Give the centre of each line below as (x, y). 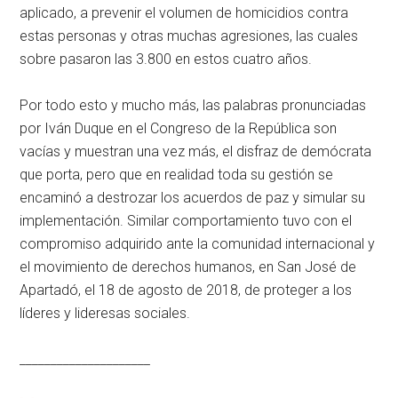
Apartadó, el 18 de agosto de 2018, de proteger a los (186, 291)
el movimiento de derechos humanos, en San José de (188, 267)
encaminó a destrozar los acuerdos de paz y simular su (193, 198)
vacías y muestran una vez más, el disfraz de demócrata (196, 152)
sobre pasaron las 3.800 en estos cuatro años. (166, 60)
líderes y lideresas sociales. (105, 314)
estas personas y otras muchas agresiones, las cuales (189, 36)
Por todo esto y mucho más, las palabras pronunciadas (193, 106)
